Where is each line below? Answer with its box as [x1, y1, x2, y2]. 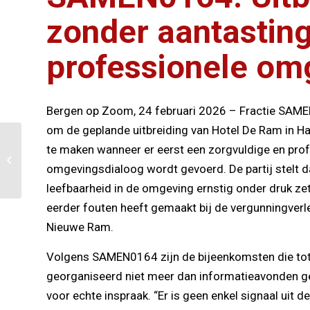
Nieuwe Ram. [46, 220, 113, 235]
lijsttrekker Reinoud [24, 163, 101, 174]
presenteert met [24, 149, 87, 160]
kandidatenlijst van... [24, 192, 105, 203]
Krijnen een [24, 178, 68, 189]
